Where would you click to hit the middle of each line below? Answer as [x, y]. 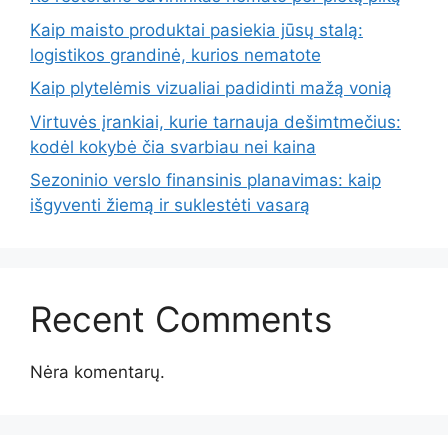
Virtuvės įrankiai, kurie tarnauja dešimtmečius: [215, 121]
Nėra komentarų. [97, 372]
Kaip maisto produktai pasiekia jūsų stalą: [196, 29]
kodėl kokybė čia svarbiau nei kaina [173, 146]
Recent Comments [181, 319]
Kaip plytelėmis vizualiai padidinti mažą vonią [211, 88]
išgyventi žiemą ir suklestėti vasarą [170, 205]
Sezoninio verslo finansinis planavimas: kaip [205, 180]
